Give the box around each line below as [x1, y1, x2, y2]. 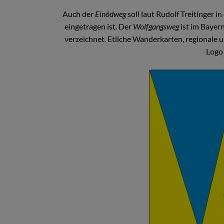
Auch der [62, 8, 95, 18]
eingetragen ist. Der [64, 21, 133, 31]
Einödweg [95, 8, 126, 18]
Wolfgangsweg [133, 21, 179, 31]
